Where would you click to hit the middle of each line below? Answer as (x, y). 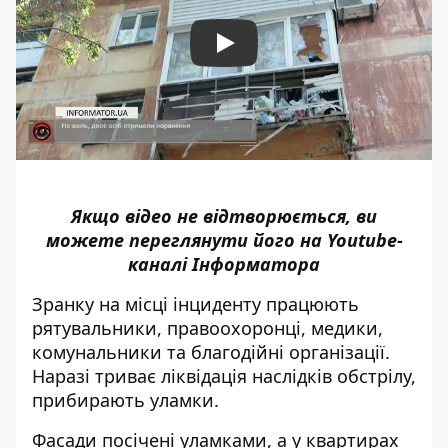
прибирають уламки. (125, 399)
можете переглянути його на (186, 239)
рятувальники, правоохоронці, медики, (207, 327)
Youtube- (364, 239)
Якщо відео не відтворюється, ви (224, 215)
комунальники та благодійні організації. (211, 351)
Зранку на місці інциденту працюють (195, 303)
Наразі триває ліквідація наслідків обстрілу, (224, 375)
